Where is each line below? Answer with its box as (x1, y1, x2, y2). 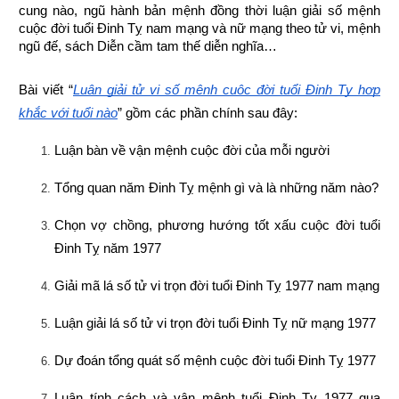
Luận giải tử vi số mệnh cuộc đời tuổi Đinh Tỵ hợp (73, 82, 380, 97)
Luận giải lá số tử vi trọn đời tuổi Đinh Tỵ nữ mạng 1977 (54, 315, 376, 330)
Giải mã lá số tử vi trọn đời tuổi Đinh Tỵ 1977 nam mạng (54, 278, 379, 293)
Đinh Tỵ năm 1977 (54, 240, 161, 256)
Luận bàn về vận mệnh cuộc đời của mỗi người (54, 142, 330, 158)
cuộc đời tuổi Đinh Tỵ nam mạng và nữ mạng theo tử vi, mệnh (19, 20, 380, 36)
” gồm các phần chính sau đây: (118, 105, 297, 120)
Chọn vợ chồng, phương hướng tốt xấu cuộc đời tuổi (54, 217, 380, 232)
